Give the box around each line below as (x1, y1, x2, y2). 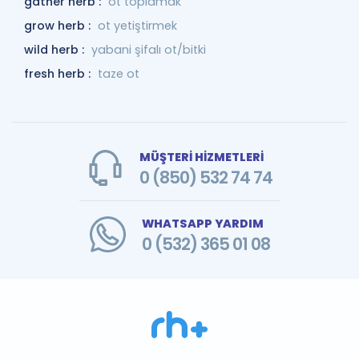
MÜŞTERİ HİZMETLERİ (139, 149, 264, 165)
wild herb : (24, 42, 87, 58)
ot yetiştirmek (98, 18, 177, 34)
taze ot (98, 66, 139, 82)
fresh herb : (24, 66, 94, 82)
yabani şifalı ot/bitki (91, 42, 206, 58)
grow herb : (24, 18, 94, 34)
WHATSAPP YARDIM (141, 216, 264, 232)
